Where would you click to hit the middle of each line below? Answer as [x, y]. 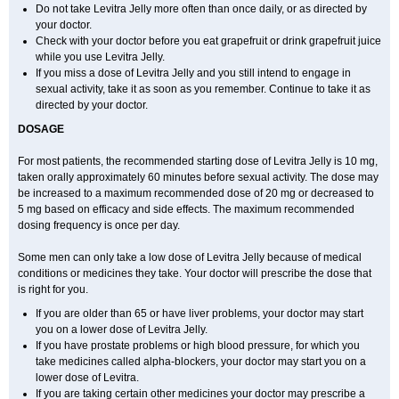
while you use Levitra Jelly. [100, 57]
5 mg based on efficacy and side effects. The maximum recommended [186, 209]
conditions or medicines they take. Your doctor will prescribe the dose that [195, 273]
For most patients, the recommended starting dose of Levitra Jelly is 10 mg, [198, 161]
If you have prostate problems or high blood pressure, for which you [198, 346]
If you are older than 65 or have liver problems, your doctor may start [199, 313]
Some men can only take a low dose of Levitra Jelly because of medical [190, 257]
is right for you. [53, 289]
